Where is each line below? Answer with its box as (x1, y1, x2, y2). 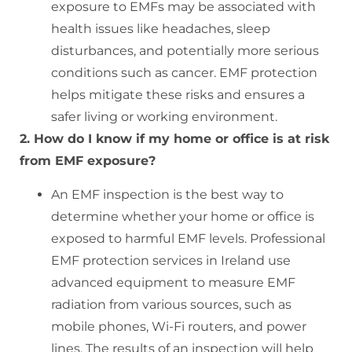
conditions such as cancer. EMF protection (51, 65, 317, 81)
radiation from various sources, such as (51, 296, 291, 312)
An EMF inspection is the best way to (51, 186, 284, 202)
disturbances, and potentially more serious (51, 43, 319, 59)
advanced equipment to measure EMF (51, 274, 295, 290)
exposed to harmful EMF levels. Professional (51, 230, 325, 246)
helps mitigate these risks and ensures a (51, 87, 305, 103)
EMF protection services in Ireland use (51, 252, 291, 268)
